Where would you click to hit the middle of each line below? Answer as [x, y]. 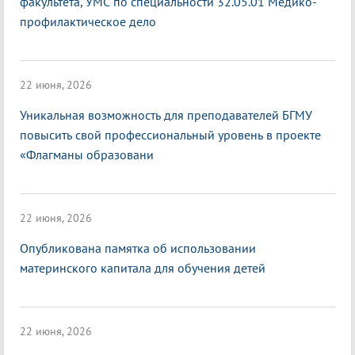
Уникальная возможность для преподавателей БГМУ [166, 115]
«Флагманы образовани [87, 155]
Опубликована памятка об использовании [138, 248]
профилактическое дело [88, 22]
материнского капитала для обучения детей [143, 268]
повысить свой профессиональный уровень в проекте [170, 135]
